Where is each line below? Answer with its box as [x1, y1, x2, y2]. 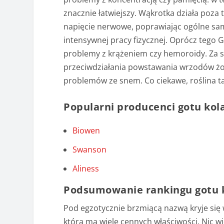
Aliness [72, 163, 99, 174]
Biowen [72, 124, 100, 136]
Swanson [72, 144, 107, 155]
